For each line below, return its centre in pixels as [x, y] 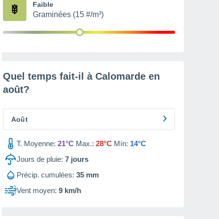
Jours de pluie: [40, 159]
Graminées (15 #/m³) [68, 14]
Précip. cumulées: [45, 175]
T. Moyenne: [36, 143]
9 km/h [70, 190]
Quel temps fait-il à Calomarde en [81, 76]
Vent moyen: [37, 190]
